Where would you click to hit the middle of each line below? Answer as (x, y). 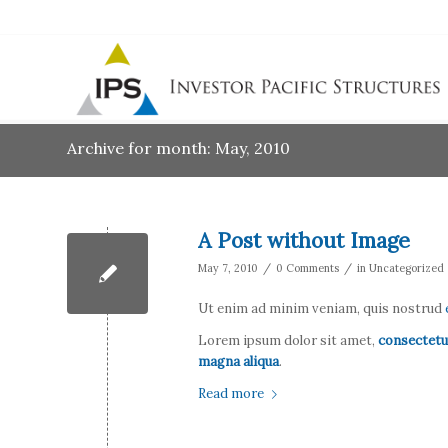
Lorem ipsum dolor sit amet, (288, 341)
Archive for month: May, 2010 (178, 148)
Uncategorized (406, 268)
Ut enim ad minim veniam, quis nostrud (321, 309)
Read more (231, 394)
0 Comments (307, 268)
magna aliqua (238, 362)
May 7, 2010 (228, 268)
